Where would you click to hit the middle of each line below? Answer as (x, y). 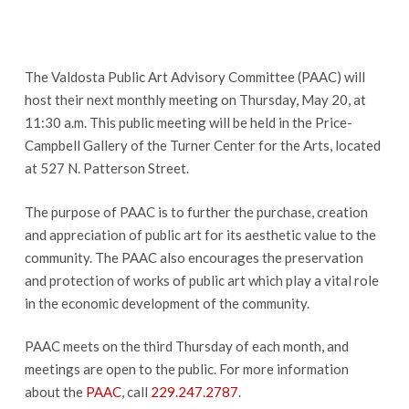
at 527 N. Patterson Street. (106, 168)
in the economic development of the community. (167, 303)
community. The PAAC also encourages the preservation (194, 257)
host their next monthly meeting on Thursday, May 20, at (195, 100)
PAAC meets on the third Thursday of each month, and (186, 346)
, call (136, 392)
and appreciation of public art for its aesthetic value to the (200, 234)
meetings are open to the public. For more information (186, 369)
